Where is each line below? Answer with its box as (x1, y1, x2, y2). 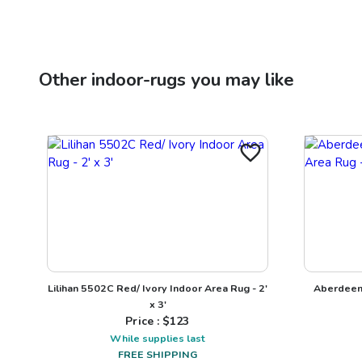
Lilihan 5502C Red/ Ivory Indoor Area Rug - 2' (48, 280, 267, 295)
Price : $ (125, 313, 170, 329)
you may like (186, 66, 294, 92)
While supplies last (110, 330, 205, 345)
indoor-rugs (91, 66, 186, 92)
